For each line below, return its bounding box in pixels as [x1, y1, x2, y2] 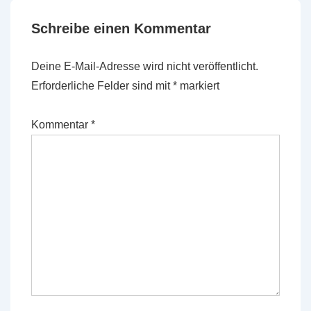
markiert [177, 80, 219, 92]
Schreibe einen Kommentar [31, 21, 211, 36]
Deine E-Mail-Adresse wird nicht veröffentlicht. [31, 60, 258, 72]
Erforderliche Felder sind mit [31, 80, 173, 92]
